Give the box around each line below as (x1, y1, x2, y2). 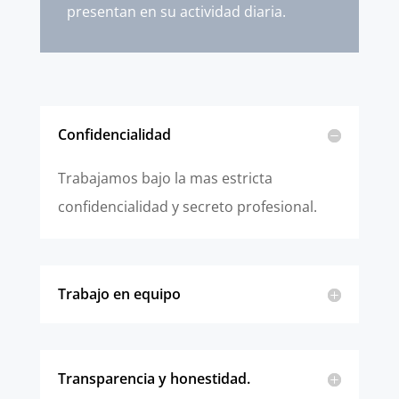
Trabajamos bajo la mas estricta (57, 168, 273, 188)
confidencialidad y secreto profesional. (57, 197, 317, 216)
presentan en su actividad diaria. (66, 2, 286, 21)
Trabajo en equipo (57, 284, 181, 304)
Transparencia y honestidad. (57, 369, 250, 388)
